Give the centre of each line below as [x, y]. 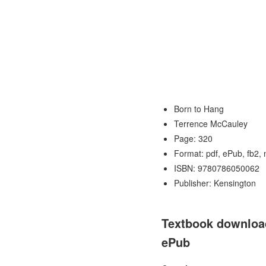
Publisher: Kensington [215, 183]
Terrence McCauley [211, 123]
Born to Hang [199, 109]
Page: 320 [193, 138]
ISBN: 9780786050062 [217, 168]
